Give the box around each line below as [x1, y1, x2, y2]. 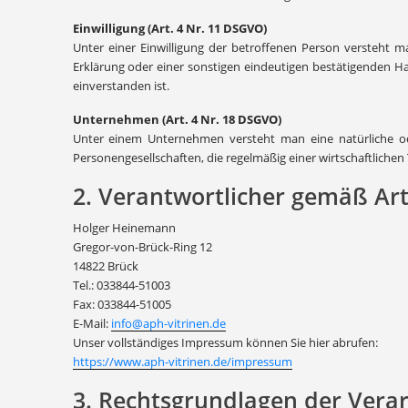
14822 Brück [72, 258, 138, 274]
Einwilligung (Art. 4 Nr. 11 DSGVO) [72, 20, 267, 36]
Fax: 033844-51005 [72, 296, 171, 312]
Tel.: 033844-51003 [72, 277, 170, 293]
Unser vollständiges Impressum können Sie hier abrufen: [72, 334, 378, 351]
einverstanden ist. [72, 77, 169, 94]
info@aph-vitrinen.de [110, 315, 226, 331]
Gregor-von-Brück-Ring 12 [72, 239, 212, 255]
